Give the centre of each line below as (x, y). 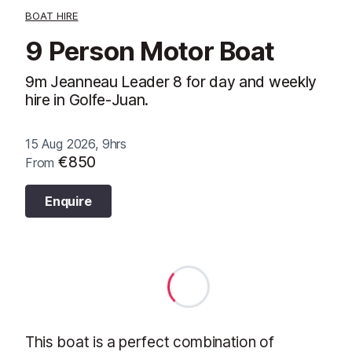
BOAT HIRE (52, 15)
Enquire (68, 201)
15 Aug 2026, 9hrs (76, 143)
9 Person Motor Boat (150, 51)
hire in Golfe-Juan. (87, 99)
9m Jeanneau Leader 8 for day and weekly (171, 81)
